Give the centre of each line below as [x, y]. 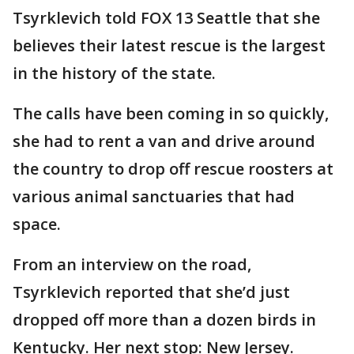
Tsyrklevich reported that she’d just [151, 292]
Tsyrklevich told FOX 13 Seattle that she [166, 18]
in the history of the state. [114, 73]
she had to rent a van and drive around [164, 141]
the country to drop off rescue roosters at [173, 169]
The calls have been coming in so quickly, [171, 113]
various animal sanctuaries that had [154, 196]
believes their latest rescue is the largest [169, 45]
